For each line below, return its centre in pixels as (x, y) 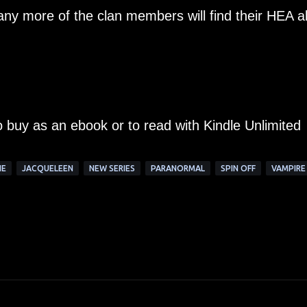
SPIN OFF (238, 169)
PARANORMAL (177, 169)
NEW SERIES (112, 169)
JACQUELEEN (47, 169)
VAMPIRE (288, 169)
